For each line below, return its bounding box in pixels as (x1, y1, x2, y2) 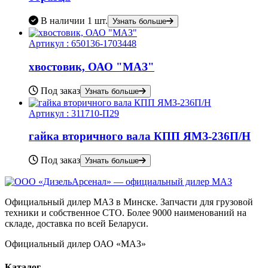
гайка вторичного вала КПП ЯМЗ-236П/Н (29, 130, 251, 143)
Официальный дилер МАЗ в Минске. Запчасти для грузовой (5, 197, 253, 208)
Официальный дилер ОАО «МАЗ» (5, 239, 146, 249)
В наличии (38, 16, 87, 26)
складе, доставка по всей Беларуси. (5, 218, 148, 229)
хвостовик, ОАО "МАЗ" (29, 60, 154, 73)
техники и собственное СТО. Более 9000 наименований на (5, 208, 246, 218)
